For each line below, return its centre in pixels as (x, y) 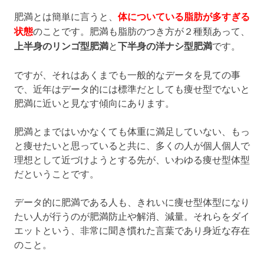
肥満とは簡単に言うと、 (66, 16)
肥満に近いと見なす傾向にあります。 (94, 102)
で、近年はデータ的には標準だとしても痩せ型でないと (132, 88)
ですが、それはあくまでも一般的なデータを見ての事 (127, 74)
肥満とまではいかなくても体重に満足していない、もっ (132, 131)
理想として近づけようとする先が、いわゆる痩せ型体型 (132, 159)
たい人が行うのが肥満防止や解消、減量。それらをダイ (132, 215)
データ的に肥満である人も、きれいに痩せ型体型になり (132, 201)
